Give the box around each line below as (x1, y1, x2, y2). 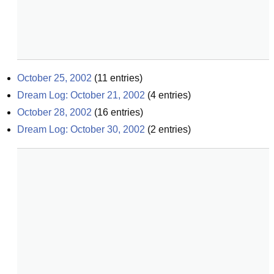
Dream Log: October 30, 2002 (17, 124, 145, 135)
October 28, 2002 (17, 107, 92, 117)
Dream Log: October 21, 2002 (17, 90, 145, 100)
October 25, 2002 (17, 73, 92, 83)
